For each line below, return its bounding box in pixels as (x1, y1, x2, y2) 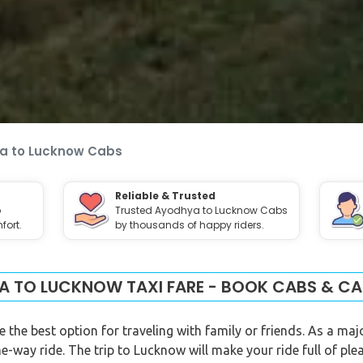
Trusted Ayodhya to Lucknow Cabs (114, 203, 288, 217)
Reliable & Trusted (114, 188, 216, 203)
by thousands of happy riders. (114, 217, 264, 232)
